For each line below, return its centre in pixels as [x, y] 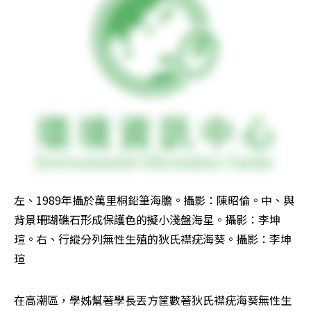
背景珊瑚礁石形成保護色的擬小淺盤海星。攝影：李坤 [147, 220]
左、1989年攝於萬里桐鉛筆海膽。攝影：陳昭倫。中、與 [154, 200]
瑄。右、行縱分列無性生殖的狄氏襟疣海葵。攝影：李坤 [153, 239]
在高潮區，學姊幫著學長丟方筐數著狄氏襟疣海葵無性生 [153, 300]
